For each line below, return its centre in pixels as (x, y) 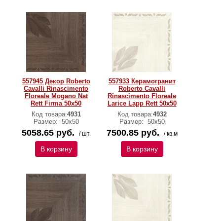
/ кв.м (170, 134)
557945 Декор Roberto (56, 81)
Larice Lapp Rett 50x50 (142, 103)
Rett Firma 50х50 (56, 103)
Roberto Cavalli (142, 89)
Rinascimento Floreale (142, 96)
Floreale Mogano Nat (56, 96)
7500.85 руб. (133, 133)
